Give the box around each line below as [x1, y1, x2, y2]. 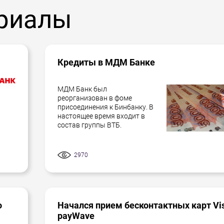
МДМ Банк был [57, 84, 107, 93]
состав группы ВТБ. [57, 120, 123, 129]
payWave [57, 210, 94, 221]
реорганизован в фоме [57, 93, 132, 102]
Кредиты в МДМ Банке [57, 57, 155, 67]
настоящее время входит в [57, 111, 145, 120]
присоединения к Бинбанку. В [57, 102, 153, 111]
